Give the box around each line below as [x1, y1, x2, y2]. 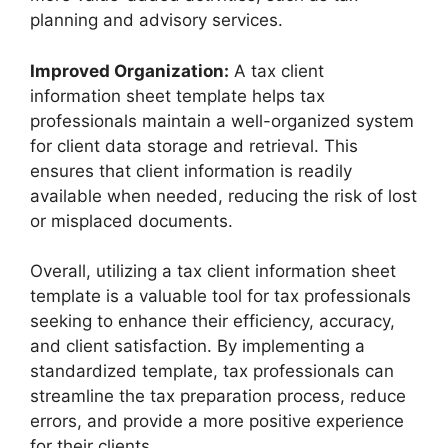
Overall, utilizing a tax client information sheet [30, 261, 396, 282]
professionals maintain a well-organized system [30, 110, 414, 131]
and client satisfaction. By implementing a [30, 336, 365, 357]
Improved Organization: [30, 60, 229, 81]
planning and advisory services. [30, 10, 283, 31]
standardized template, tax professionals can [30, 361, 394, 382]
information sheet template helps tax [30, 85, 325, 106]
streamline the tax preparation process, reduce [30, 386, 406, 407]
